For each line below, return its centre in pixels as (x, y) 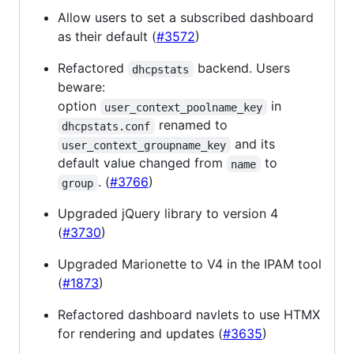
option (79, 106)
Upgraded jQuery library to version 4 (168, 214)
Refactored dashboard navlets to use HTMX (189, 315)
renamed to (191, 125)
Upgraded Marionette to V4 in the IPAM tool (190, 264)
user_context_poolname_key (184, 107)
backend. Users (243, 68)
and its (254, 144)
